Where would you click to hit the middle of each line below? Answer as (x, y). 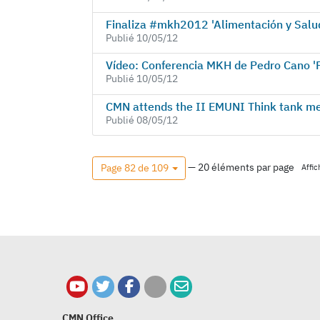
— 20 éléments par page (241, 167)
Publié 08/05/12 (141, 120)
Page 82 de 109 (134, 168)
